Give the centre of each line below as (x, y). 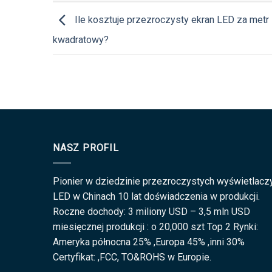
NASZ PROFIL (86, 148)
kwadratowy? (81, 40)
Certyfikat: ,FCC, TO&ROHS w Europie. (132, 257)
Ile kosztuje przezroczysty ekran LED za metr (171, 20)
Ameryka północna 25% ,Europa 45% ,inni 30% (149, 242)
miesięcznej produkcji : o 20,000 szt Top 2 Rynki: (155, 226)
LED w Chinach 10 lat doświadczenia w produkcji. (156, 196)
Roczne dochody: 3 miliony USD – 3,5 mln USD (151, 211)
